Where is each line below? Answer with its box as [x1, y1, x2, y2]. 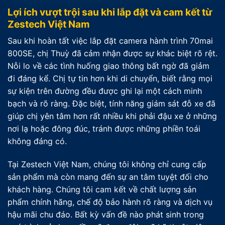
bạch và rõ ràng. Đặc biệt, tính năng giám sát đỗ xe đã [8, 98, 215, 109]
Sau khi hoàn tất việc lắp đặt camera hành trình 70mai [8, 36, 213, 46]
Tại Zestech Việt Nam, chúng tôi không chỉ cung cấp [8, 159, 206, 169]
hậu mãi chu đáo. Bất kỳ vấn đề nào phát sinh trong [8, 209, 204, 219]
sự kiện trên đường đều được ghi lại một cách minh [8, 86, 202, 96]
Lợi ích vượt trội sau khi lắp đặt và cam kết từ [8, 6, 212, 18]
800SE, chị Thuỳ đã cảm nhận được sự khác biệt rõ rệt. [8, 48, 217, 59]
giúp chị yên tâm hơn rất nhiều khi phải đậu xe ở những [8, 111, 217, 122]
